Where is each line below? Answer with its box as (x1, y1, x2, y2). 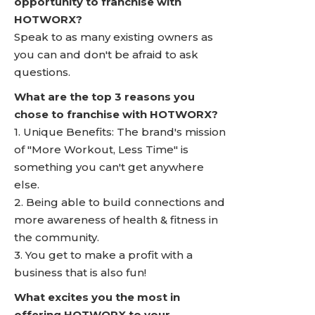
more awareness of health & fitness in (14, 213, 218, 226)
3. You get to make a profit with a (14, 248, 193, 262)
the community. (14, 231, 99, 244)
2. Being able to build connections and (14, 195, 225, 209)
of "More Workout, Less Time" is (14, 143, 188, 156)
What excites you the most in (14, 290, 180, 304)
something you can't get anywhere (14, 160, 204, 174)
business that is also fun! (14, 266, 146, 279)
